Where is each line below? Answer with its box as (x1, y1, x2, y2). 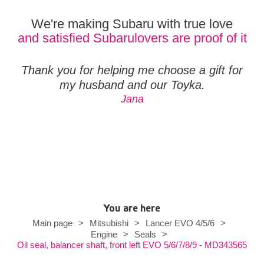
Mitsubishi (90, 217, 128, 228)
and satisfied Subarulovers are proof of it (17, 30, 247, 45)
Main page (32, 217, 72, 228)
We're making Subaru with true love (31, 16, 233, 31)
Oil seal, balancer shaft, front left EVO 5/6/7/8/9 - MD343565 (17, 239, 247, 250)
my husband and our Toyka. (59, 78, 205, 91)
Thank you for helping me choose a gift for (21, 63, 243, 77)
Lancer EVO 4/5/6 (146, 217, 214, 228)
